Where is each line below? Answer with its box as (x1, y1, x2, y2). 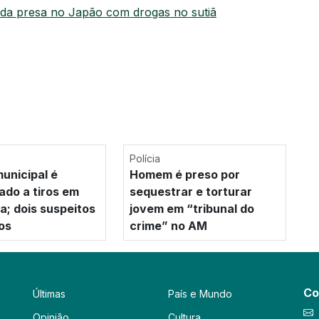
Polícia (129, 152, 160, 164)
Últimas (33, 287, 66, 300)
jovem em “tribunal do (129, 201, 254, 216)
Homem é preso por (129, 167, 240, 182)
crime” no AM (129, 218, 207, 233)
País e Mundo (168, 287, 232, 300)
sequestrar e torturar (129, 184, 252, 199)
